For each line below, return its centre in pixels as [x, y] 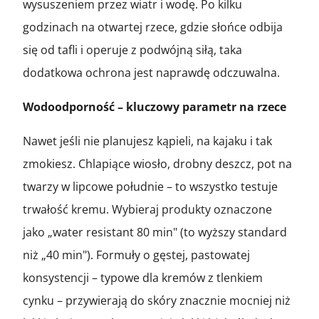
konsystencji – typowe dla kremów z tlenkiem [143, 277]
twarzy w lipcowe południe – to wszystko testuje [150, 186]
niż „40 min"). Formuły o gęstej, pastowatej [136, 255]
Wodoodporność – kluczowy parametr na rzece [155, 106]
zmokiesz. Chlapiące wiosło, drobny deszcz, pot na [157, 163]
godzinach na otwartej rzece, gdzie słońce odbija [153, 27]
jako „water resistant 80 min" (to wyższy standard [155, 232]
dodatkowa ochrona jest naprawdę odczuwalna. [151, 72]
